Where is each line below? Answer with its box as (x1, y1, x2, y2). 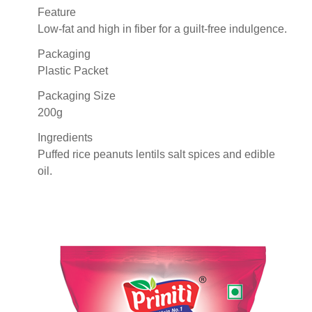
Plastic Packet (38, 64, 108, 77)
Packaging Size (38, 89, 116, 102)
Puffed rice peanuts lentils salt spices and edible (38, 148, 275, 160)
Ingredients (38, 131, 93, 143)
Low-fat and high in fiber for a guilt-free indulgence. (38, 22, 287, 35)
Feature (38, 6, 76, 18)
